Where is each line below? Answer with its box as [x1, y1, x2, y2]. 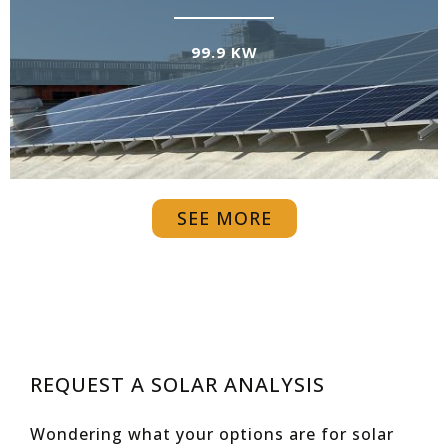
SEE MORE [176, 205, 272, 230]
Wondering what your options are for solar [30, 422, 394, 445]
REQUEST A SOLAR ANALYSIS [30, 370, 325, 398]
